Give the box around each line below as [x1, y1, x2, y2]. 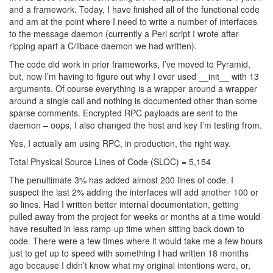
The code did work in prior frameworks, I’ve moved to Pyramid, [9, 58, 250, 70]
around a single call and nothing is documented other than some [9, 94, 257, 107]
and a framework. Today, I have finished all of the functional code [9, 3, 260, 15]
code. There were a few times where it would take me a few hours [9, 235, 263, 247]
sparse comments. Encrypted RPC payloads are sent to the [9, 107, 238, 119]
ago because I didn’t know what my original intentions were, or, [9, 259, 250, 271]
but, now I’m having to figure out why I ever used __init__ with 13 [9, 70, 259, 82]
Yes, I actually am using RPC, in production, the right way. [9, 137, 231, 149]
